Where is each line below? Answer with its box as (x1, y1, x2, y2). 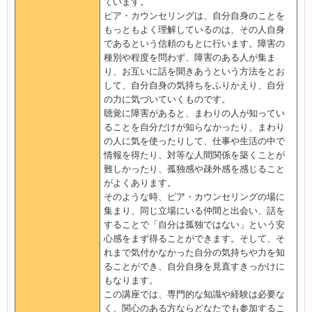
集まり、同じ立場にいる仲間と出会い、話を (104, 205, 285, 216)
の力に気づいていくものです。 (104, 94, 231, 104)
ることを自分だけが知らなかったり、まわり (104, 122, 285, 132)
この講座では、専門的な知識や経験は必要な (104, 289, 285, 299)
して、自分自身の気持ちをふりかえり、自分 (104, 80, 285, 91)
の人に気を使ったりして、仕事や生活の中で (104, 136, 285, 146)
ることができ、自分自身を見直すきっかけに (104, 261, 285, 272)
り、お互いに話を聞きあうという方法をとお (104, 66, 285, 77)
